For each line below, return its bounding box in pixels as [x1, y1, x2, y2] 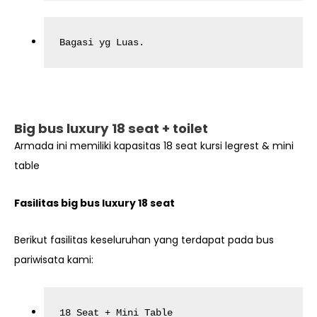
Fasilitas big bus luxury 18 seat [14, 195, 175, 210]
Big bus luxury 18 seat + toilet [14, 120, 208, 138]
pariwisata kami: [14, 253, 93, 267]
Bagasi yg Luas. [59, 36, 145, 48]
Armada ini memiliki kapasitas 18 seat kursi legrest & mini [14, 139, 294, 154]
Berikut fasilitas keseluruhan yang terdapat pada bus [14, 233, 274, 248]
